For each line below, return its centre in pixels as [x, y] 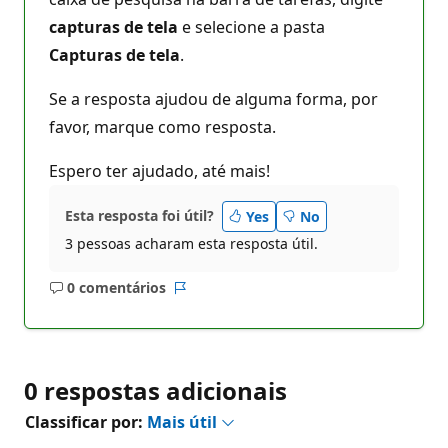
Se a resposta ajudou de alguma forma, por [213, 98]
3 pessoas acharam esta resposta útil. [191, 243]
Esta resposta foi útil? [139, 216]
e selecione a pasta [251, 26]
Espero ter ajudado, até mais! [159, 170]
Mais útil [184, 421]
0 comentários [116, 288]
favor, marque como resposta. [162, 126]
